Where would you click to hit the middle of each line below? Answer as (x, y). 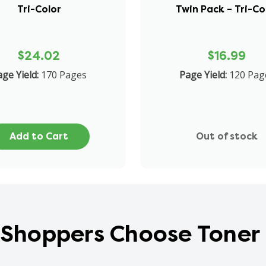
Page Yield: (203, 75)
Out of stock (227, 136)
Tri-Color (39, 9)
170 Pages (64, 75)
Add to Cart (39, 136)
